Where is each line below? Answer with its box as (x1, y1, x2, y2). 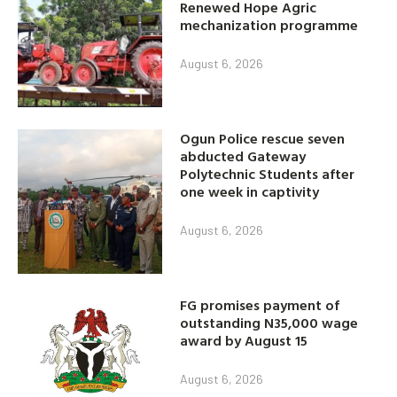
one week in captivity (180, 180, 320, 202)
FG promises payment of (180, 293, 340, 315)
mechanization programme (180, 13, 359, 35)
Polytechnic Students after (180, 162, 355, 184)
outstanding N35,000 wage (180, 311, 359, 333)
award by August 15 (180, 329, 308, 351)
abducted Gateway (180, 144, 307, 167)
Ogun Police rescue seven (180, 127, 346, 149)
